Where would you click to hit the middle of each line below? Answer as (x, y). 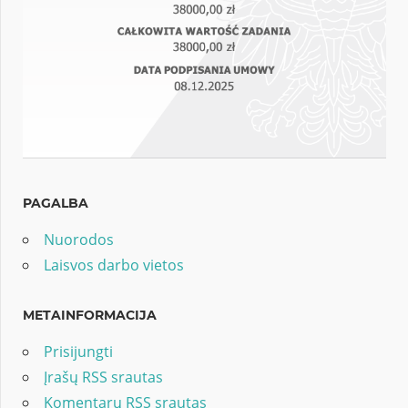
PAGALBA (56, 204)
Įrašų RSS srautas (103, 377)
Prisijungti (78, 352)
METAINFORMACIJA (90, 316)
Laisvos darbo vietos (114, 265)
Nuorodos (79, 240)
